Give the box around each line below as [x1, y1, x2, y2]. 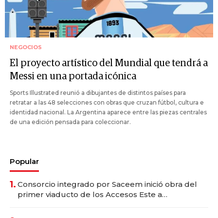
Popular [10, 157, 39, 166]
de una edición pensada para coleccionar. [10, 118, 131, 126]
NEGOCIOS [10, 44, 42, 51]
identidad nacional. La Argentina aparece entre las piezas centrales [10, 109, 207, 116]
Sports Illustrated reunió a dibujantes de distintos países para [10, 89, 186, 97]
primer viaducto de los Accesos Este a [18, 190, 162, 200]
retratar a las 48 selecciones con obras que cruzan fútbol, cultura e [10, 99, 204, 107]
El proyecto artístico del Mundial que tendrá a [10, 58, 208, 69]
